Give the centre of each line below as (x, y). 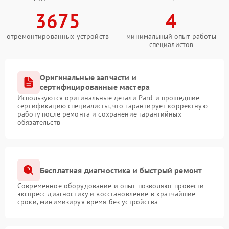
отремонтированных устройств (58, 37)
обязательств (39, 122)
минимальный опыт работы (171, 37)
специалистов (171, 45)
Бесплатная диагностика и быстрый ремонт (121, 170)
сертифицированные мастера (95, 87)
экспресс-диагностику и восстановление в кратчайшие (107, 194)
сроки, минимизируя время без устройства (88, 202)
